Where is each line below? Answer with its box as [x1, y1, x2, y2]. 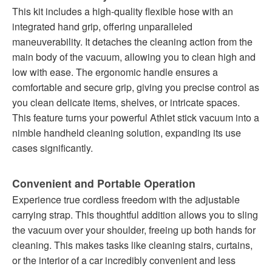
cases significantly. [12, 140, 93, 155]
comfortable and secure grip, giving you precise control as [12, 80, 259, 94]
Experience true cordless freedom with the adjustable [12, 192, 240, 206]
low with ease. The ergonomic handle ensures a [12, 64, 218, 79]
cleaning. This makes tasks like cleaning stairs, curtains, [12, 237, 253, 252]
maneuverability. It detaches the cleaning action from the [12, 34, 253, 49]
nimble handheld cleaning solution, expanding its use [12, 125, 241, 140]
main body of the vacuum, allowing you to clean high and [12, 49, 256, 64]
